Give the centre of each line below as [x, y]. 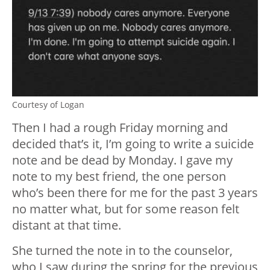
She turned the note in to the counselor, [122, 250]
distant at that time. [67, 225]
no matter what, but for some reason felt [126, 209]
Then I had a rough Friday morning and [120, 127]
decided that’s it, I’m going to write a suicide [133, 143]
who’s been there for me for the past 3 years [135, 192]
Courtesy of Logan [48, 104]
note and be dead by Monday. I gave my [122, 160]
